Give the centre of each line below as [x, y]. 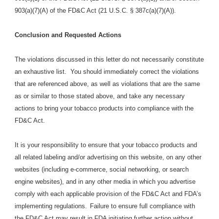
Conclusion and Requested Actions [68, 35]
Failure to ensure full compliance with [142, 206]
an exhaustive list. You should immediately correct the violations [107, 72]
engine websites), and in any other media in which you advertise [105, 182]
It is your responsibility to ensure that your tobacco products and [106, 145]
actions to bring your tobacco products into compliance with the [104, 109]
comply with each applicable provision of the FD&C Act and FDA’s [108, 194]
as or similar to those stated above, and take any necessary [100, 96]
